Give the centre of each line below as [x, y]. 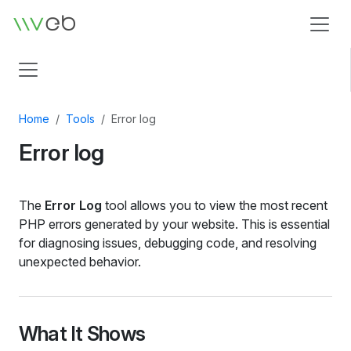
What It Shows [82, 334]
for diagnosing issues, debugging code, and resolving [168, 243]
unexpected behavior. [80, 262]
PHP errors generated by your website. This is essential [174, 224]
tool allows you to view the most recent [215, 206]
